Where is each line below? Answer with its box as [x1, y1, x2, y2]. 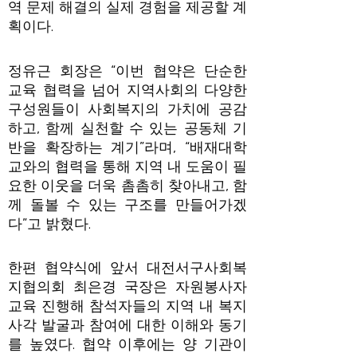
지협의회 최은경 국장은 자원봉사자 [8, 278, 247, 296]
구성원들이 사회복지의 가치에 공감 [8, 100, 247, 118]
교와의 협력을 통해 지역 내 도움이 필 [8, 157, 247, 175]
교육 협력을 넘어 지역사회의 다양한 [8, 80, 247, 99]
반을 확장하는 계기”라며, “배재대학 [8, 138, 247, 156]
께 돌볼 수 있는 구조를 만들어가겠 [8, 195, 247, 214]
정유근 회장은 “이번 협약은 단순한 [8, 61, 247, 80]
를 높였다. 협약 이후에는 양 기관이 [8, 335, 247, 353]
